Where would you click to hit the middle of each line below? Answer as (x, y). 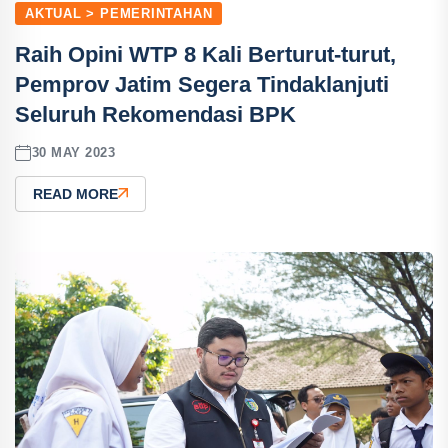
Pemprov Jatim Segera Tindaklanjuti (202, 84)
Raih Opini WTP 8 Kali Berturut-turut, (205, 54)
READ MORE (75, 193)
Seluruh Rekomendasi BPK (155, 114)
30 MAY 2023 (73, 153)
